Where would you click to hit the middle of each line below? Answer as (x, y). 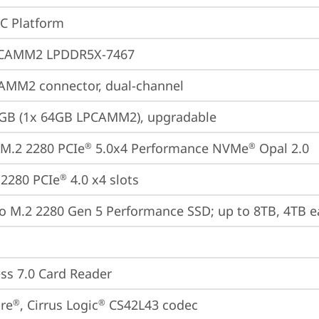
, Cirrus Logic (59, 305)
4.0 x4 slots (103, 179)
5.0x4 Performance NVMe (170, 148)
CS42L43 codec (152, 305)
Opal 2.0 (282, 148)
